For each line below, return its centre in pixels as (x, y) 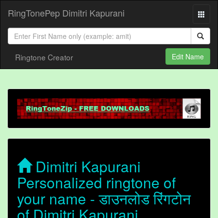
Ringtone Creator (44, 57)
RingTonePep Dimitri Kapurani (66, 13)
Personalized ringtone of (96, 182)
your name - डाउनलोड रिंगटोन (104, 199)
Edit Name (188, 56)
